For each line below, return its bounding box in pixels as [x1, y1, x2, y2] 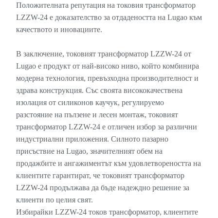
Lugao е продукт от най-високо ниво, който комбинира [16, 61, 199, 70]
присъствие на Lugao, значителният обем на [16, 146, 163, 155]
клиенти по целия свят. [16, 195, 93, 204]
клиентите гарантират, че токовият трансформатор [16, 171, 184, 180]
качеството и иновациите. [16, 25, 102, 34]
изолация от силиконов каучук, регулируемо [16, 98, 164, 107]
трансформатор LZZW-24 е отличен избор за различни [16, 122, 197, 131]
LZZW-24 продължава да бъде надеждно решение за [16, 183, 189, 192]
